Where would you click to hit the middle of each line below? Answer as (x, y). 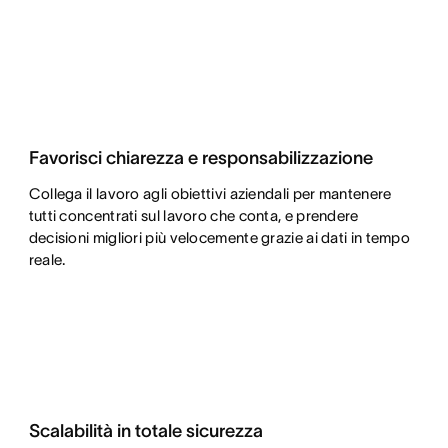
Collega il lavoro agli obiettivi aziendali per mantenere (210, 193)
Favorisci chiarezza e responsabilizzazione (200, 158)
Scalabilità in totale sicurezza (145, 431)
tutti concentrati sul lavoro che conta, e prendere (193, 215)
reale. (47, 259)
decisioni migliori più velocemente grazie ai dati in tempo (219, 237)
